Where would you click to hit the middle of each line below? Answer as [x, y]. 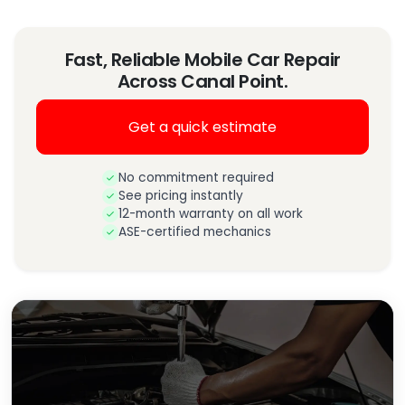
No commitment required [196, 178]
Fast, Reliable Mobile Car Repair [202, 60]
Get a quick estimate [202, 127]
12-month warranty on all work [211, 214]
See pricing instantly [181, 196]
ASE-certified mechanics [195, 232]
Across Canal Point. [202, 82]
